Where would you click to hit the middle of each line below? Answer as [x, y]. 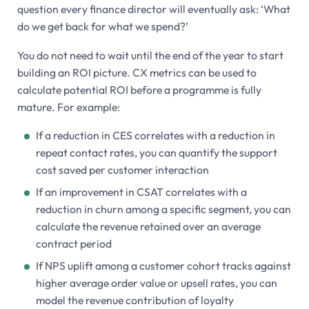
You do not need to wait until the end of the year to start [150, 55]
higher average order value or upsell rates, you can [156, 282]
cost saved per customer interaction [122, 169]
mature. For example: [68, 107]
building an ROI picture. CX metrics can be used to [137, 72]
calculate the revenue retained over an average [148, 226]
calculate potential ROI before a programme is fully [139, 89]
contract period [73, 243]
